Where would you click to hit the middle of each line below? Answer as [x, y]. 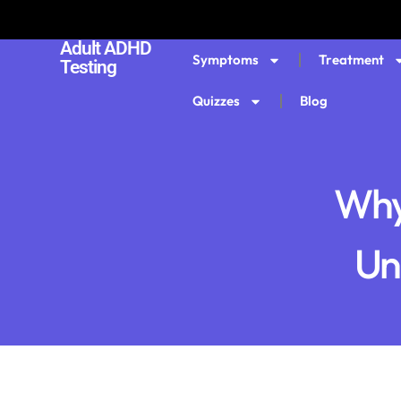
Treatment [352, 60]
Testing [88, 67]
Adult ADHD [106, 48]
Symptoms [226, 60]
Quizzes [217, 101]
